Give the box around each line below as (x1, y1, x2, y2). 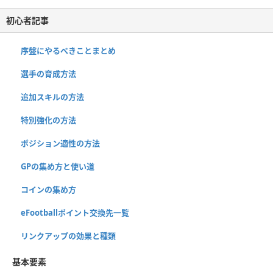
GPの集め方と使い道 (21, 160, 94, 172)
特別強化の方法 (21, 114, 76, 126)
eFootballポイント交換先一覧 (21, 207, 129, 218)
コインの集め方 (21, 183, 76, 195)
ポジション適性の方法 (21, 137, 100, 149)
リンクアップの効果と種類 (21, 230, 116, 241)
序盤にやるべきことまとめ (21, 44, 116, 56)
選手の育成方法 (21, 68, 76, 79)
